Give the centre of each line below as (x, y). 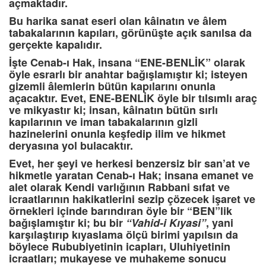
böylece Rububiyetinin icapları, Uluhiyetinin (120, 247)
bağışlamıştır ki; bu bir (67, 223)
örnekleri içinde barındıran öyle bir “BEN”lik (121, 211)
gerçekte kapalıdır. (56, 45)
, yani (220, 223)
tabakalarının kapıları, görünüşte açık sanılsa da (130, 33)
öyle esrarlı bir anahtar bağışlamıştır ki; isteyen (128, 75)
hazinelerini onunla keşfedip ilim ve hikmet (117, 134)
